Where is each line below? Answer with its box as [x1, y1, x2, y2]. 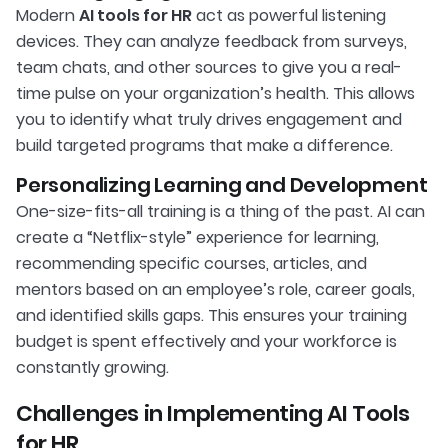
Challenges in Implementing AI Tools [16, 397, 411, 429]
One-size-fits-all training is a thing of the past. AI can [16, 199, 425, 223]
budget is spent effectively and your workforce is [16, 329, 397, 353]
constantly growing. [16, 355, 169, 379]
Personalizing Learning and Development [16, 170, 428, 199]
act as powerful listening [192, 3, 386, 27]
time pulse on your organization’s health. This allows [16, 81, 415, 105]
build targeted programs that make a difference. [16, 133, 393, 157]
